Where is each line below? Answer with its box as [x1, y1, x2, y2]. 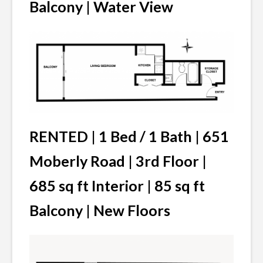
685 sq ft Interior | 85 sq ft [29, 176, 205, 194]
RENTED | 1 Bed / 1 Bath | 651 [29, 127, 229, 145]
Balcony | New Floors [29, 201, 170, 219]
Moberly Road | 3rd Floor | [29, 151, 207, 170]
